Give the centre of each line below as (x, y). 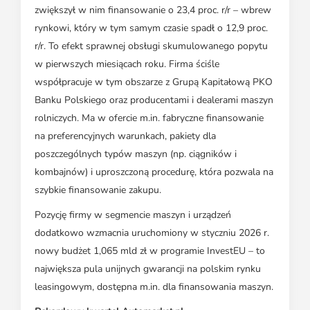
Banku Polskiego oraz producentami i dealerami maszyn (154, 100)
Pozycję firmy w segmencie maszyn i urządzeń (133, 215)
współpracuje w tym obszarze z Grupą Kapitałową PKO (154, 82)
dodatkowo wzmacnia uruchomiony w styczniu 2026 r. (152, 233)
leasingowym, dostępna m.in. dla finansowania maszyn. (154, 287)
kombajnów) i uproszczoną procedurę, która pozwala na (154, 172)
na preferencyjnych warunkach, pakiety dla (125, 136)
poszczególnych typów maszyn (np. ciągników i (136, 154)
